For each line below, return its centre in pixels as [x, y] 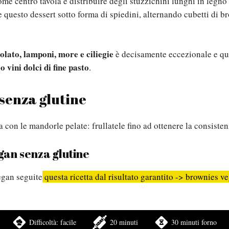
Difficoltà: [45, 222]
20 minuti [124, 222]
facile [68, 222]
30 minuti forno [194, 222]
